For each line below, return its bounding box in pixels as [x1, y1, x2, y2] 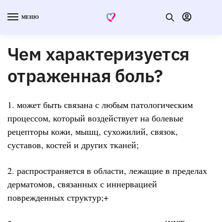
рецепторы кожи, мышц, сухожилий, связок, [7, 125, 178, 137]
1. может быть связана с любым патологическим [7, 98, 193, 111]
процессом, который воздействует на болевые [7, 111, 183, 124]
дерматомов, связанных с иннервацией [7, 178, 157, 190]
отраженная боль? [7, 63, 163, 87]
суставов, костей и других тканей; [7, 138, 139, 151]
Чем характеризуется [7, 42, 190, 65]
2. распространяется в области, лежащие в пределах [7, 165, 207, 177]
